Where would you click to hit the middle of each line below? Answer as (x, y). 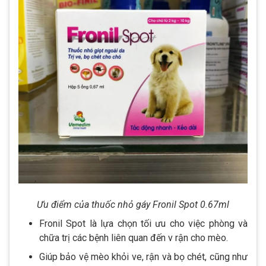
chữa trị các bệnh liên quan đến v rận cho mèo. (135, 237)
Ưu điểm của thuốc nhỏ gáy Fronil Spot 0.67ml (133, 204)
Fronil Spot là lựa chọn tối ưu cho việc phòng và (143, 223)
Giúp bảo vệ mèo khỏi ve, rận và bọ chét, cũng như (143, 256)
